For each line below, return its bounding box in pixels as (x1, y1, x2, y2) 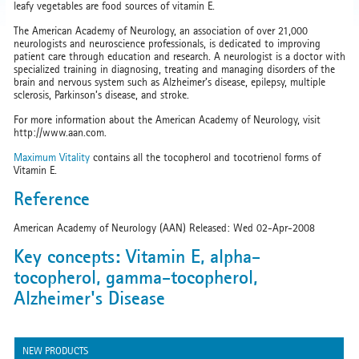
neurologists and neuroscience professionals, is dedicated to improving (14, 37, 321, 50)
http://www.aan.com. (14, 126, 107, 139)
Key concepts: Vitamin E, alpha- (14, 244, 260, 268)
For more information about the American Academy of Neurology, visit (14, 113, 321, 126)
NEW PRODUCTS (22, 345, 88, 357)
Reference (14, 187, 90, 210)
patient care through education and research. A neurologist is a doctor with (14, 50, 345, 63)
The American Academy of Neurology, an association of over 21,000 (14, 24, 308, 37)
